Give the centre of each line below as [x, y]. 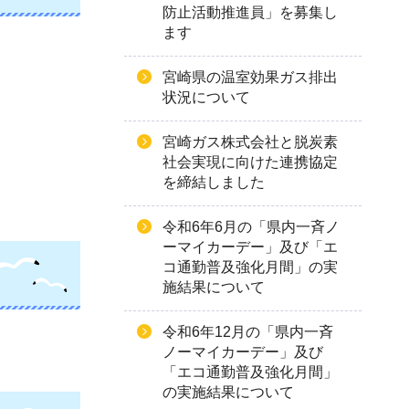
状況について [206, 97]
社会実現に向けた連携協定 [250, 162]
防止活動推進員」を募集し [250, 12]
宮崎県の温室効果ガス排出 [250, 77]
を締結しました [214, 182]
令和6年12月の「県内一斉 [248, 332]
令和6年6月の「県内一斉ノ [251, 227]
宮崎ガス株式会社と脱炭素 [250, 142]
